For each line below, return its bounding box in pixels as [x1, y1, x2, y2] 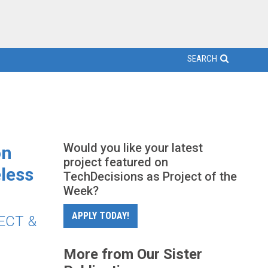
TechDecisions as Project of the [63, 169, 237, 184]
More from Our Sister [63, 246, 202, 263]
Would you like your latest [63, 141, 203, 155]
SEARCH [187, 53, 217, 64]
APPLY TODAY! [72, 210, 129, 221]
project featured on [63, 155, 168, 169]
